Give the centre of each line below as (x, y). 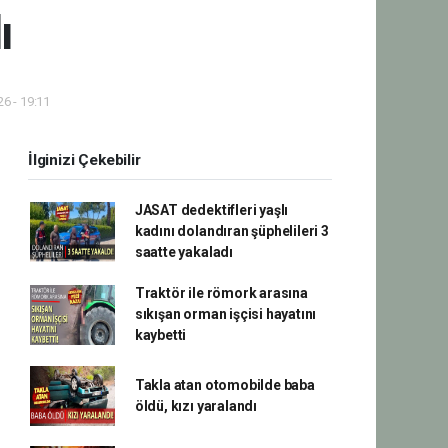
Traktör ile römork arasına (221, 293)
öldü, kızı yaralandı (195, 406)
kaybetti (160, 335)
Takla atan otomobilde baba (224, 385)
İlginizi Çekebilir (84, 160)
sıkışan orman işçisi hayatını (225, 314)
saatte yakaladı (183, 252)
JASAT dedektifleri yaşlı (211, 210)
